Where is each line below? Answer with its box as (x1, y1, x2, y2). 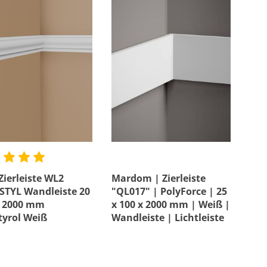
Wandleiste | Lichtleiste (111, 211, 224, 224)
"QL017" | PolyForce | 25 (111, 185, 227, 198)
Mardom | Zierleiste (111, 172, 206, 185)
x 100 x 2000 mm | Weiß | (111, 198, 230, 211)
